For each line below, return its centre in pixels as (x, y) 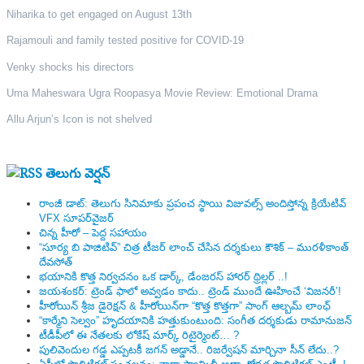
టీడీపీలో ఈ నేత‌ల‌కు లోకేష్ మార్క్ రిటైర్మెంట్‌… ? (139, 336)
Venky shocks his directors (70, 67)
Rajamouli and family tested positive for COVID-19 (125, 41)
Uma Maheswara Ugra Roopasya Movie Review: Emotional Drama (162, 93)
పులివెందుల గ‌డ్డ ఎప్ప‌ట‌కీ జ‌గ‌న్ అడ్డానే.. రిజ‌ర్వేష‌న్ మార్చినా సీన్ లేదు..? (189, 350)
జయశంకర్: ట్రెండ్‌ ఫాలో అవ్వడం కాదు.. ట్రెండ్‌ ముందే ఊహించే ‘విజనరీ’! (190, 292)
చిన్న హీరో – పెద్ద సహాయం (93, 233)
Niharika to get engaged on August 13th (99, 15)
